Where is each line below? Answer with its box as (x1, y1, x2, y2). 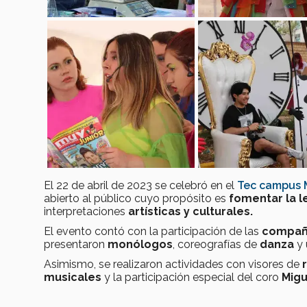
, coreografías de (173, 238, 260, 251)
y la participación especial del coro (104, 271, 279, 284)
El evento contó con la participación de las (44, 225, 262, 238)
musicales (44, 271, 104, 284)
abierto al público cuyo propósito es (44, 192, 229, 206)
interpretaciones (44, 205, 128, 219)
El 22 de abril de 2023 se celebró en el (44, 179, 237, 193)
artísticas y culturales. (128, 205, 253, 219)
